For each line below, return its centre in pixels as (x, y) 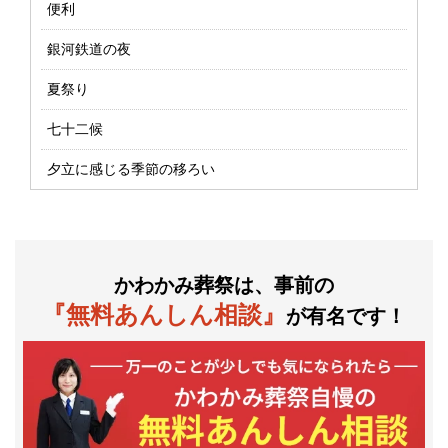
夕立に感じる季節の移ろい (131, 169)
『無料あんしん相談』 (164, 314)
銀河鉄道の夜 (89, 49)
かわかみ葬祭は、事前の (224, 285)
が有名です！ (346, 316)
